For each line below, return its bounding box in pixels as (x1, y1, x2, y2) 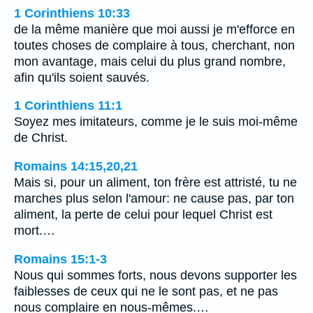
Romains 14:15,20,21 (14, 159, 138, 173)
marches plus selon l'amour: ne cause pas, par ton (14, 191, 294, 205)
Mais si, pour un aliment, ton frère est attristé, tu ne (14, 175, 297, 189)
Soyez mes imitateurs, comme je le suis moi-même (14, 115, 298, 129)
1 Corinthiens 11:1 (14, 99, 122, 113)
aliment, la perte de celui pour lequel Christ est (14, 207, 272, 221)
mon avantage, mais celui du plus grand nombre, (14, 54, 286, 68)
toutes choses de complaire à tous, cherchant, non (14, 38, 295, 52)
